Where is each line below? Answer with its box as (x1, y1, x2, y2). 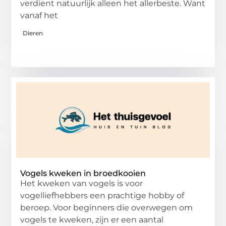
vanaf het (20, 10, 59, 20)
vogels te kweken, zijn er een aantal (20, 215, 164, 225)
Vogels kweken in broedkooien (20, 168, 150, 179)
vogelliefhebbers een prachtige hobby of (20, 191, 185, 201)
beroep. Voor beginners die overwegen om (20, 203, 193, 213)
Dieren (23, 29, 43, 37)
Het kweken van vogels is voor (20, 179, 143, 189)
